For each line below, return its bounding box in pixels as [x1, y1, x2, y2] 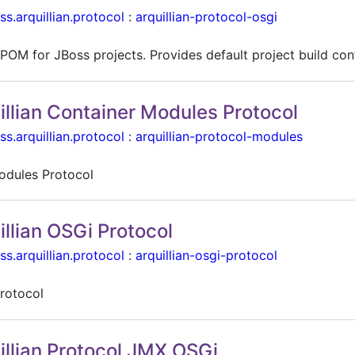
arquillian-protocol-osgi [136, 9, 278, 25]
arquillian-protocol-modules [136, 128, 303, 144]
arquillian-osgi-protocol [136, 247, 278, 264]
